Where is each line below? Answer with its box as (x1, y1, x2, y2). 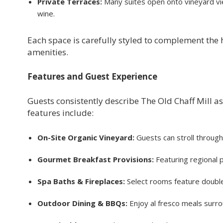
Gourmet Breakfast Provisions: (37, 154, 154, 164)
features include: (27, 107, 94, 118)
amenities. (27, 46, 68, 58)
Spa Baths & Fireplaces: (37, 176, 125, 186)
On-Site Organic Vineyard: (37, 132, 136, 142)
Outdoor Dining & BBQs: (37, 198, 127, 208)
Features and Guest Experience (27, 70, 157, 82)
